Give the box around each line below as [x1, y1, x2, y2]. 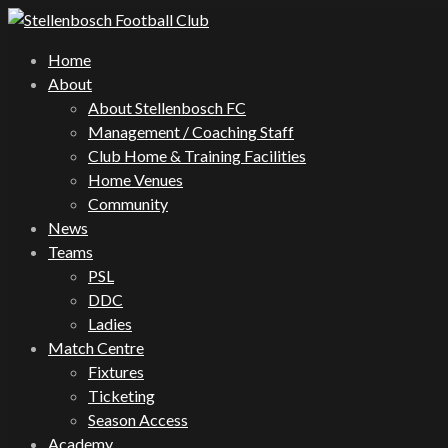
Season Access [88, 410, 188, 429]
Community [88, 194, 168, 213]
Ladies [88, 314, 132, 333]
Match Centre [48, 338, 144, 357]
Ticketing [88, 386, 155, 405]
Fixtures [88, 362, 144, 381]
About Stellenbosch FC [88, 98, 246, 117]
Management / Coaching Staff [88, 122, 294, 141]
